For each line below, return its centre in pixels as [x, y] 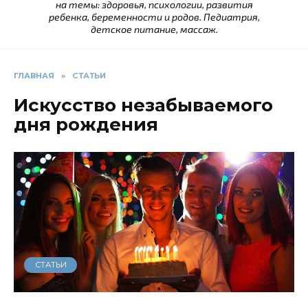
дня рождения [86, 125]
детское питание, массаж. [154, 30]
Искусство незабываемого [143, 106]
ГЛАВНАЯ [34, 76]
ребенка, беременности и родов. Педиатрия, [154, 17]
